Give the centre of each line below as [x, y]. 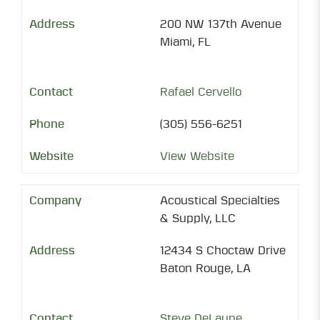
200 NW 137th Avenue [221, 24]
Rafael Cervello [201, 92]
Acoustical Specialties [220, 201]
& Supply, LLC [198, 219]
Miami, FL [185, 42]
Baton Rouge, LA [205, 269]
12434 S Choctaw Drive [223, 251]
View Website [197, 156]
